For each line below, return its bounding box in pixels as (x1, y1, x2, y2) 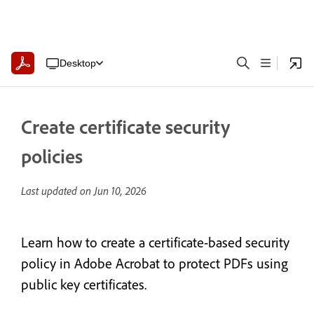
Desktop (59, 57, 96, 69)
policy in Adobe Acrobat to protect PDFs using (21, 254, 288, 272)
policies (21, 144, 83, 168)
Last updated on (21, 184, 94, 198)
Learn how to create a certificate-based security (21, 233, 289, 251)
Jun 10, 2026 (94, 184, 146, 198)
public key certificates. (21, 275, 146, 293)
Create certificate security (21, 114, 230, 139)
